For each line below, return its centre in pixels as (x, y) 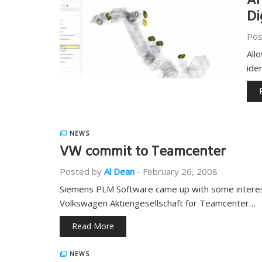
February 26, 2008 (180, 171)
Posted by (81, 171)
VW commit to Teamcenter (143, 153)
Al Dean (119, 171)
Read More (93, 226)
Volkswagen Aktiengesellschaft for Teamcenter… (158, 203)
